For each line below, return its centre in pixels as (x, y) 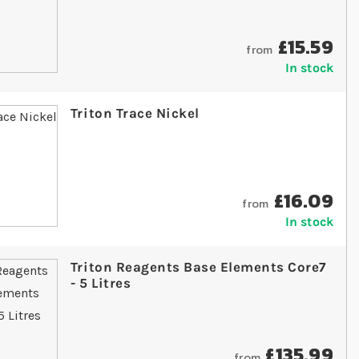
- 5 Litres (101, 283)
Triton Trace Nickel (135, 113)
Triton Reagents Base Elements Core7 (198, 267)
